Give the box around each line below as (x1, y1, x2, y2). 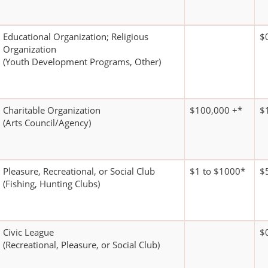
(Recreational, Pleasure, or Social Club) (3, 239, 160, 251)
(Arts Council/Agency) (3, 117, 91, 129)
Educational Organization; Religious (3, 31, 148, 43)
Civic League (3, 226, 54, 239)
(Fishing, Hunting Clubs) (3, 178, 100, 190)
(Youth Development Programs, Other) (3, 56, 161, 68)
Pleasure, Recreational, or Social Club (3, 165, 155, 178)
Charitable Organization (3, 104, 100, 117)
